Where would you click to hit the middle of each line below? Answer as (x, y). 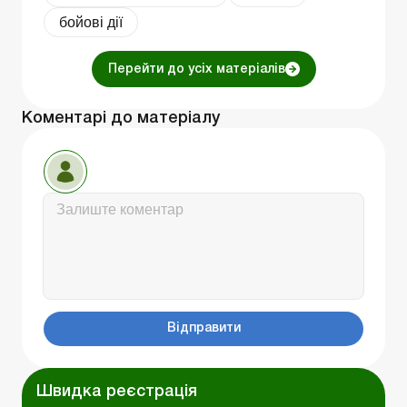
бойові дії (91, 23)
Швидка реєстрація (117, 392)
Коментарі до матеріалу (121, 119)
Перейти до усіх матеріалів (196, 70)
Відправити (203, 329)
